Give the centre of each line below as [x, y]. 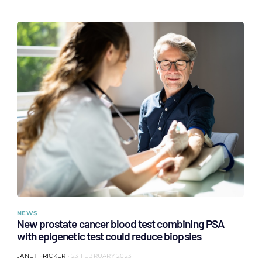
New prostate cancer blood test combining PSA [120, 224]
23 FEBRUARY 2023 [101, 256]
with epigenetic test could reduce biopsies [109, 236]
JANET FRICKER [42, 256]
